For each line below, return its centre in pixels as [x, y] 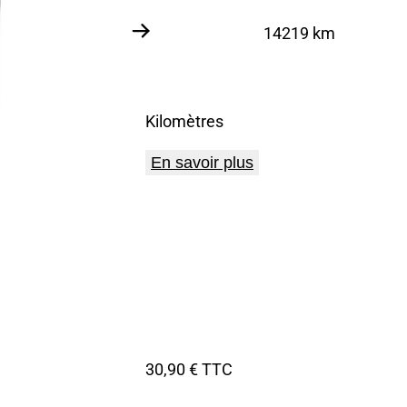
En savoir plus [202, 162]
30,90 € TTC [189, 369]
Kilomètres [184, 120]
